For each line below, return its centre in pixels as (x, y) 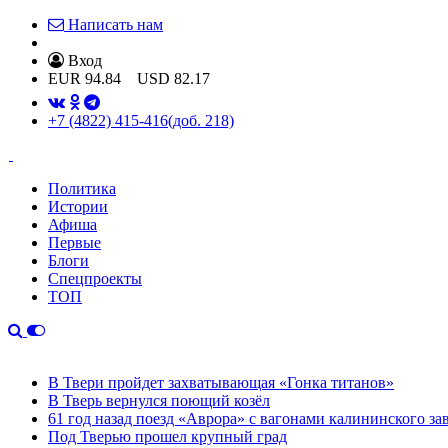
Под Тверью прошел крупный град (167, 436)
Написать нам (115, 24)
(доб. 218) (201, 120)
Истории (78, 206)
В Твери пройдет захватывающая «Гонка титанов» (221, 382)
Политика (82, 188)
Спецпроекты (95, 278)
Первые (74, 242)
